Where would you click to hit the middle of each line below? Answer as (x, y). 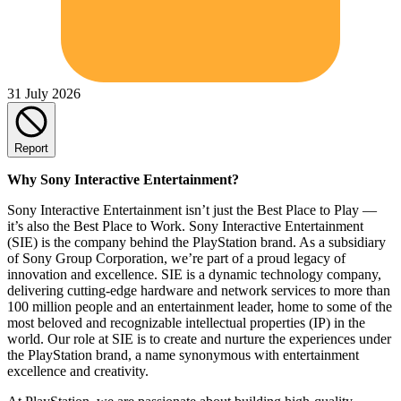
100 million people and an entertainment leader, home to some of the (200, 306)
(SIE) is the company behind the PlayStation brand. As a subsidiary (196, 242)
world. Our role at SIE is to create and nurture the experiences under (199, 338)
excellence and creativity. (78, 371)
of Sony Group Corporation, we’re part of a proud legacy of (176, 258)
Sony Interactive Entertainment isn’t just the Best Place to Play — (192, 209)
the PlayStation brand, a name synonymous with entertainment (183, 354)
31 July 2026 (44, 93)
